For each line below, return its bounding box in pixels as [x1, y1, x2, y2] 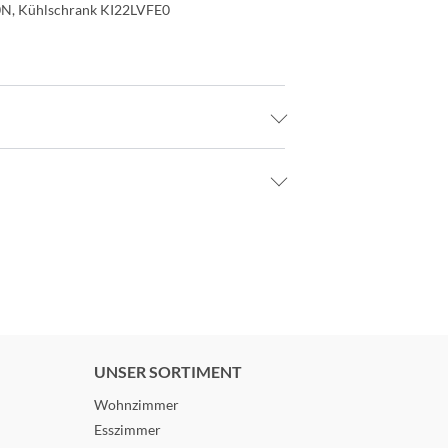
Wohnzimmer [94, 395, 179, 413]
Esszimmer [94, 420, 161, 438]
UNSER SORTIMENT [94, 361, 242, 381]
